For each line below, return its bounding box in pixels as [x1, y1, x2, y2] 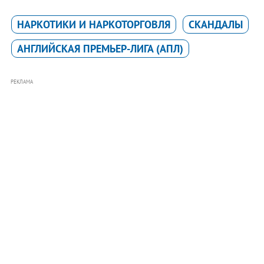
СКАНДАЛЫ [188, 18, 243, 32]
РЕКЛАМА [10, 78, 33, 85]
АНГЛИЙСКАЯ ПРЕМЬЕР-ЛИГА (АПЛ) [16, 42, 183, 56]
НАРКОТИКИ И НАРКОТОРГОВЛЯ [16, 18, 170, 32]
